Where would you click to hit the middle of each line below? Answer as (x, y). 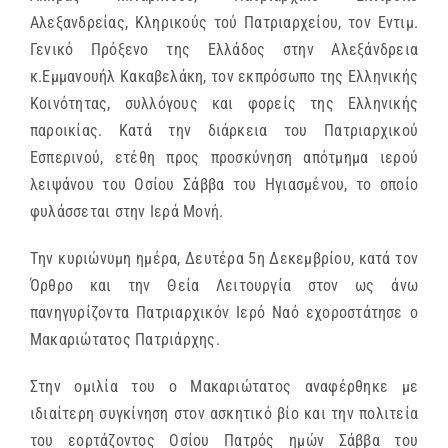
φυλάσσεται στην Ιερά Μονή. (127, 211)
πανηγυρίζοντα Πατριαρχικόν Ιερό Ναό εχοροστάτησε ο (224, 312)
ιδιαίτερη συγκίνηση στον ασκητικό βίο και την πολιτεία (224, 413)
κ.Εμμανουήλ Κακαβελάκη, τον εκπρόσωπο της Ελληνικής (224, 76)
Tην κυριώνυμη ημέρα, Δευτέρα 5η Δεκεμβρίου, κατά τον (224, 258)
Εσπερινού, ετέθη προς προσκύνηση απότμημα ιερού (224, 157)
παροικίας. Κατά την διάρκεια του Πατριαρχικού (224, 130)
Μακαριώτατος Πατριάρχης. (125, 339)
